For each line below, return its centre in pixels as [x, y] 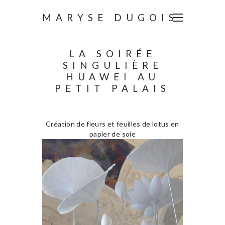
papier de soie [113, 134]
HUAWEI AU [113, 77]
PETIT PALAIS [113, 88]
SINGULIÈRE [113, 65]
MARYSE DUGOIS [110, 17]
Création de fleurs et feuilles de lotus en [113, 124]
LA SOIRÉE [113, 53]
